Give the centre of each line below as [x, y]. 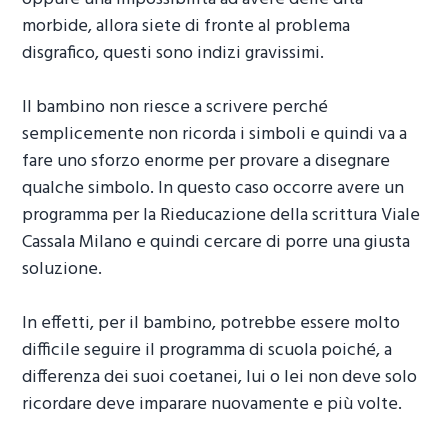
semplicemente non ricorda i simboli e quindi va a [215, 135]
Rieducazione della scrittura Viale [290, 216]
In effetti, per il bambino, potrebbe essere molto [211, 324]
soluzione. [62, 270]
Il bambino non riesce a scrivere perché [175, 108]
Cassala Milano [77, 243]
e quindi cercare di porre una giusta [271, 243]
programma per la [91, 216]
